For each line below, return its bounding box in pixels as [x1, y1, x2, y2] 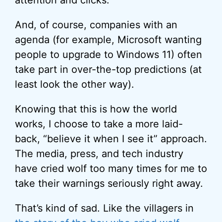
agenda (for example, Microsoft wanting [15, 34, 202, 46]
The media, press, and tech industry [15, 148, 183, 160]
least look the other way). [15, 78, 134, 90]
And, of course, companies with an [15, 19, 177, 31]
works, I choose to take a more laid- [15, 118, 183, 130]
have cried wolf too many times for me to [15, 163, 207, 174]
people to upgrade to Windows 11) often [15, 49, 202, 60]
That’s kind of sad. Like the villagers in [15, 202, 194, 214]
